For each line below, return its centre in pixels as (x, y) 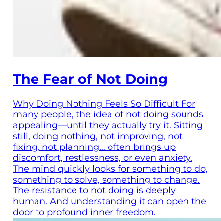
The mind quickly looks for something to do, (110, 169)
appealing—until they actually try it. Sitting (108, 126)
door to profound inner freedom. (84, 212)
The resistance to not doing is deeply (94, 191)
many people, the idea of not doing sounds (108, 115)
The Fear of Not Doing (90, 79)
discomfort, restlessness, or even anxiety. (103, 158)
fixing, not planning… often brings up (94, 147)
